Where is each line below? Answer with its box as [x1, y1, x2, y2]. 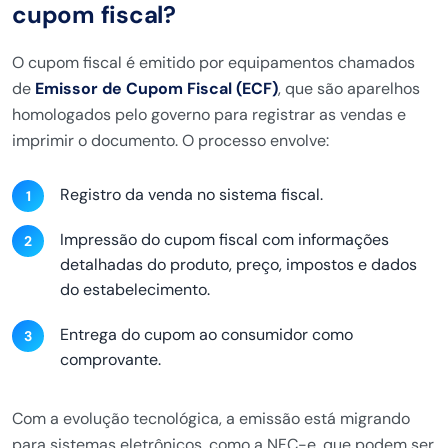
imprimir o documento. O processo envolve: [12, 130, 329, 151]
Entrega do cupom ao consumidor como [60, 324, 353, 345]
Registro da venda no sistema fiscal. [60, 184, 323, 205]
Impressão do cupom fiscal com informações [60, 229, 389, 250]
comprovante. [60, 349, 161, 370]
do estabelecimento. [60, 279, 210, 300]
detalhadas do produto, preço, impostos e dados [60, 254, 417, 275]
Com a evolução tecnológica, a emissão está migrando [12, 408, 410, 429]
